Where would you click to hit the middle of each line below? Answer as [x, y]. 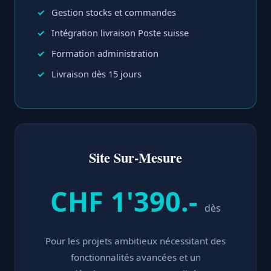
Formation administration [105, 53]
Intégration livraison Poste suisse [120, 33]
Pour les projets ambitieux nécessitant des [135, 241]
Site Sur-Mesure [135, 158]
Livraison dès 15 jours [96, 74]
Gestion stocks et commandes [114, 12]
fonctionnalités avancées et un [135, 257]
